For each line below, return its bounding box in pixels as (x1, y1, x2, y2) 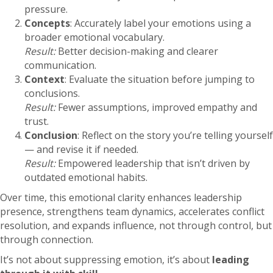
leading (212, 253, 249, 267)
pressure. (24, 2, 68, 16)
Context (24, 73, 65, 87)
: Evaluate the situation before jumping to (65, 73, 255, 87)
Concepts (24, 16, 70, 30)
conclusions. (24, 87, 80, 101)
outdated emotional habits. (24, 171, 147, 185)
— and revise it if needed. (24, 143, 138, 157)
